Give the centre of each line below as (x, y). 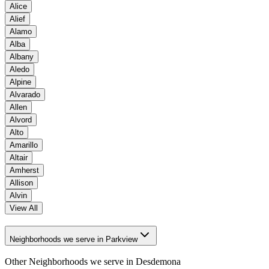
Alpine (20, 82)
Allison (21, 183)
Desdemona (158, 262)
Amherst (24, 170)
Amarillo (24, 145)
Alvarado (25, 94)
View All (24, 208)
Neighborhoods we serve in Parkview (122, 239)
